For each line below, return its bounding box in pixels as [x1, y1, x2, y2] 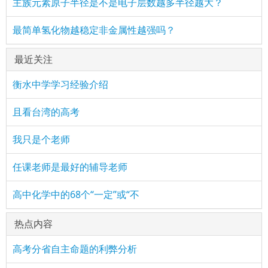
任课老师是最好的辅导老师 [13, 160, 127, 173]
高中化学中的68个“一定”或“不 [13, 188, 139, 201]
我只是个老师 [13, 133, 70, 146]
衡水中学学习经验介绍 [13, 78, 108, 91]
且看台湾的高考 [13, 105, 80, 118]
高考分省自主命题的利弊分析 [13, 242, 137, 255]
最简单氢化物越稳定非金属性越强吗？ [13, 23, 175, 36]
